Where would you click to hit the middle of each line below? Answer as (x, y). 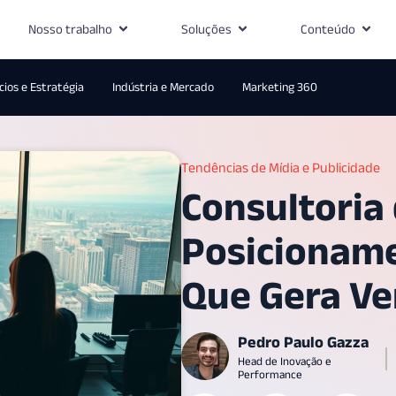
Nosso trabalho (70, 28)
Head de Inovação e (285, 361)
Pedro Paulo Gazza (303, 342)
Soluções (206, 28)
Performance (270, 374)
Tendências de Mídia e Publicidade (281, 167)
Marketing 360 (279, 87)
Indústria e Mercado (163, 87)
